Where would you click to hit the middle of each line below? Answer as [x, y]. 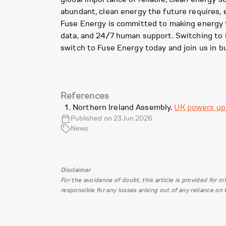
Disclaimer [76, 170]
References [85, 96]
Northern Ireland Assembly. [124, 108]
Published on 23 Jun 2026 [112, 119]
